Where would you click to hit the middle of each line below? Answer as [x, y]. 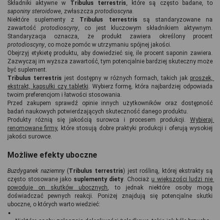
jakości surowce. [30, 136]
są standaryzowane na [175, 19]
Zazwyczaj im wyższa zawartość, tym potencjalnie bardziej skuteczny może [110, 61]
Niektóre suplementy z [44, 19]
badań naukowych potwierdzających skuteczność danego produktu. [98, 111]
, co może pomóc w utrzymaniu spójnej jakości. [108, 44]
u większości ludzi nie [182, 179]
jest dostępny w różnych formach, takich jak [126, 78]
